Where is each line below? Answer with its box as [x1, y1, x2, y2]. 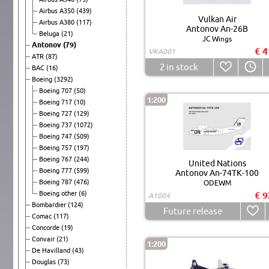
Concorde [32, 223, 61, 231]
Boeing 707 [39, 86, 74, 94]
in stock [165, 61, 198, 72]
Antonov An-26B [186, 23, 248, 34]
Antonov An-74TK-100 [175, 168, 259, 178]
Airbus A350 [39, 7, 76, 14]
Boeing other [39, 189, 79, 197]
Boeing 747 [39, 132, 74, 140]
